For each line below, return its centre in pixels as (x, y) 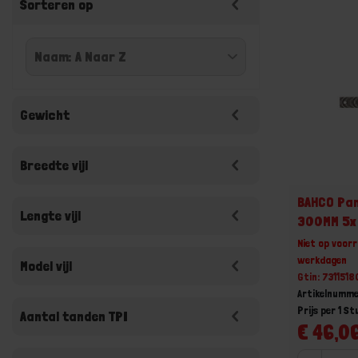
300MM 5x (327, 221)
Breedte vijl (54, 165)
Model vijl (46, 266)
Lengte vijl (50, 215)
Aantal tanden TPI (74, 316)
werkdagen (322, 259)
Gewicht (45, 115)
